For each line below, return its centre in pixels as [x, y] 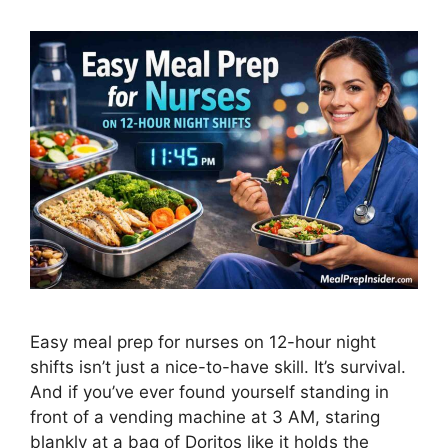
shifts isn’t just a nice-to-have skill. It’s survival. [218, 367]
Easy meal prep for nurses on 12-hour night [203, 342]
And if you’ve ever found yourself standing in [209, 392]
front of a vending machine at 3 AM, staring [205, 417]
